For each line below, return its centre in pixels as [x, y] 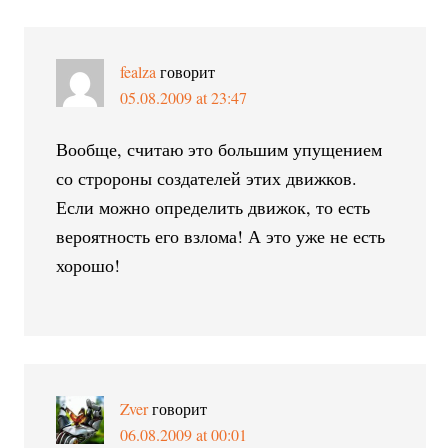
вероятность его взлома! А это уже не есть [221, 235]
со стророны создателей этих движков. [207, 177]
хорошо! [88, 264]
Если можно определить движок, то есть [213, 206]
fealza [138, 71]
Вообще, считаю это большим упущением [219, 148]
